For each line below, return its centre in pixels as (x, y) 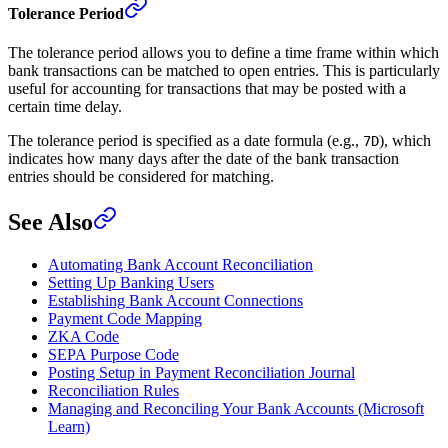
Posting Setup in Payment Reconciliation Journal (201, 372)
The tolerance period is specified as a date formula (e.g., (185, 140)
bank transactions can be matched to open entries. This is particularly (224, 70)
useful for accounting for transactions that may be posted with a (207, 88)
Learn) (69, 426)
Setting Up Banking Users (131, 282)
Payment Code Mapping (125, 318)
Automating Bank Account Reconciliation (180, 264)
